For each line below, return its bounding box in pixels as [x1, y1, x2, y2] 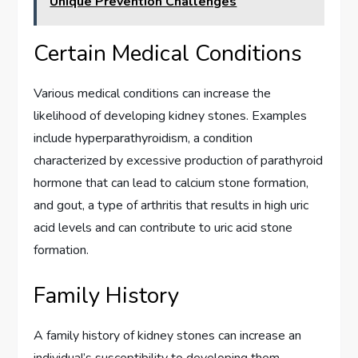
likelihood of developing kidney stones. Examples [34, 106, 308, 125]
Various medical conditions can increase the [34, 84, 272, 102]
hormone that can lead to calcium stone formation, [34, 173, 309, 192]
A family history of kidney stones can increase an [34, 326, 302, 344]
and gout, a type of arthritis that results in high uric [34, 196, 309, 214]
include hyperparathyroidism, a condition [34, 129, 253, 147]
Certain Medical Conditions [34, 38, 303, 69]
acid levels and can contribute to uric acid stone [34, 218, 293, 237]
